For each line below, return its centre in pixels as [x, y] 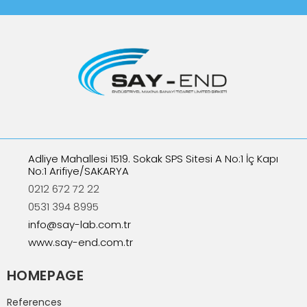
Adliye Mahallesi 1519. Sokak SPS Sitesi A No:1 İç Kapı [153, 158]
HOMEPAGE [46, 275]
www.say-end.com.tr [80, 242]
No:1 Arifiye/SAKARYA [78, 171]
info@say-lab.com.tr [79, 224]
